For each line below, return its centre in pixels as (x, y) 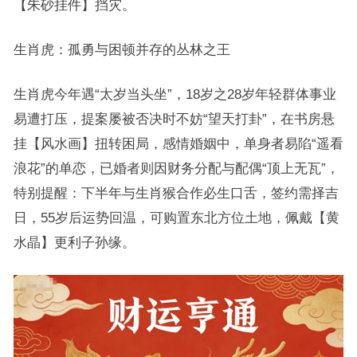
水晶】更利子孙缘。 (74, 243)
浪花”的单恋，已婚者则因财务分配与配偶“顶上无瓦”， (176, 169)
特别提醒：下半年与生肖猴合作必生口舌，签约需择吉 (176, 193)
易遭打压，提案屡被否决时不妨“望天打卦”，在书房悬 (174, 119)
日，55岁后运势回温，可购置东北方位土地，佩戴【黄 (176, 218)
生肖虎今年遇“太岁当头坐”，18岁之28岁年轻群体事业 (175, 94)
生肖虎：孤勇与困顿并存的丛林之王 (122, 50)
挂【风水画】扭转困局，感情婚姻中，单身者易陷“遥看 (178, 144)
